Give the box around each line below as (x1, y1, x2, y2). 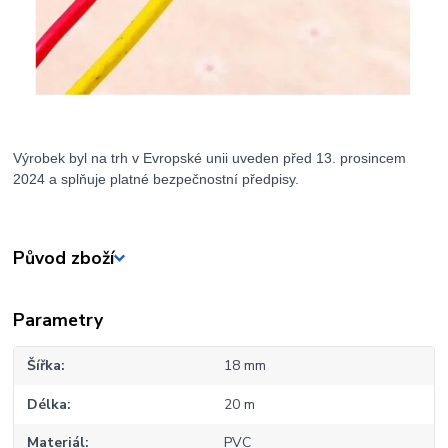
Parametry (13, 308, 104, 333)
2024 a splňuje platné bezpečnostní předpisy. (13, 171, 300, 188)
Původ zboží (13, 246, 115, 271)
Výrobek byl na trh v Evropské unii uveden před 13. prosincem (13, 150, 407, 167)
